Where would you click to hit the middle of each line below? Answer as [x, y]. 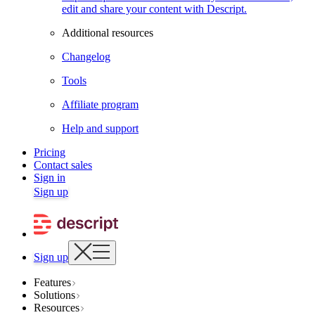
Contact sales [63, 165]
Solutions [54, 295]
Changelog [86, 57]
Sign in [50, 178]
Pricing [50, 152]
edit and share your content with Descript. [154, 9]
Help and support [100, 128]
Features [52, 282]
